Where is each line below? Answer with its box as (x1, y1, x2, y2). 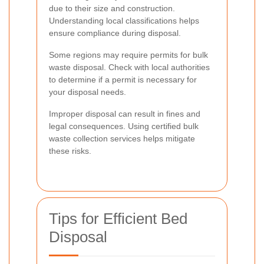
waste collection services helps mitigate (49, 134, 195, 144)
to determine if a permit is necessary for (49, 75, 197, 85)
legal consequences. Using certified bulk (49, 121, 199, 131)
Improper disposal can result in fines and (49, 109, 200, 119)
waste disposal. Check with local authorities (49, 62, 210, 72)
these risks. (49, 146, 91, 156)
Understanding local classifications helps (49, 16, 199, 26)
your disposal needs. (49, 87, 126, 97)
